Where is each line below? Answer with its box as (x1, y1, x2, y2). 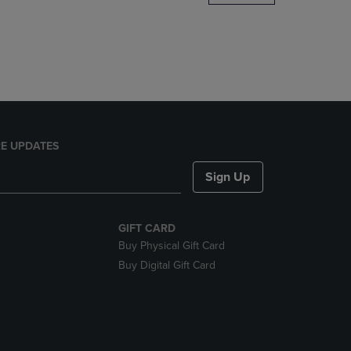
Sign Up (205, 169, 251, 185)
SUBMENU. (63, 84, 119, 97)
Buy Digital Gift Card (118, 259, 215, 272)
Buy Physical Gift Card (118, 239, 225, 252)
